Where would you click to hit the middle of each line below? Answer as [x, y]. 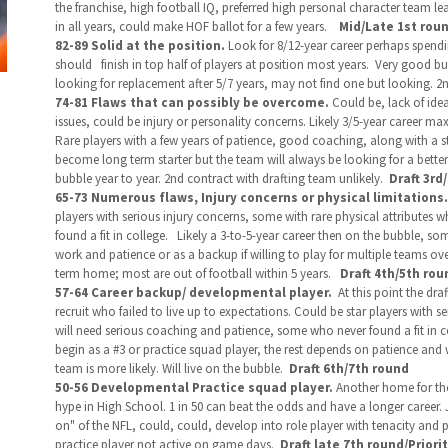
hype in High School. [110, 406]
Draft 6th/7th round [347, 368]
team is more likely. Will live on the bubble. [170, 368]
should [73, 64]
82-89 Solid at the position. [141, 45]
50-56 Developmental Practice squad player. [195, 387]
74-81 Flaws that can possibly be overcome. [193, 102]
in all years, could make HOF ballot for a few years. [195, 26]
